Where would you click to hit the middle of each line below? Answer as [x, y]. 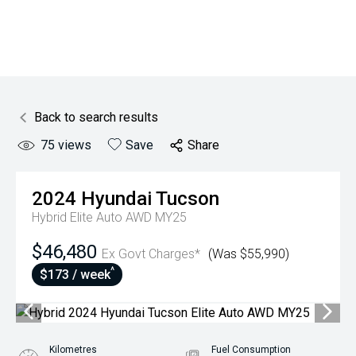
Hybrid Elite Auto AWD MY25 [109, 217]
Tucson [188, 199]
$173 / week [75, 275]
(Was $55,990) [249, 254]
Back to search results [96, 117]
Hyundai [116, 199]
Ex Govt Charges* [151, 254]
